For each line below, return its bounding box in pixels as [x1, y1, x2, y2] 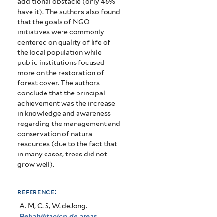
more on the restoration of [17, 69, 105, 77]
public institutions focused [17, 59, 105, 67]
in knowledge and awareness [17, 109, 111, 118]
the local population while [17, 48, 102, 57]
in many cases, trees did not [17, 150, 108, 158]
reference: [17, 187, 59, 196]
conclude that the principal [17, 89, 106, 97]
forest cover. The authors [17, 79, 100, 87]
